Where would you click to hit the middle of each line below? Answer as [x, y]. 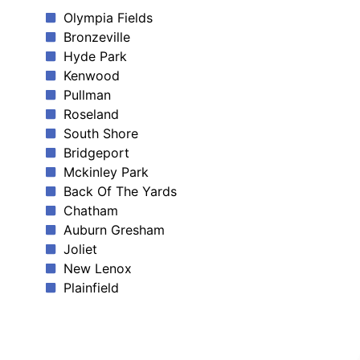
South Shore [100, 134]
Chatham [90, 211]
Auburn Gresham [114, 230]
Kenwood [91, 76]
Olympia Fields [108, 18]
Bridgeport [96, 153]
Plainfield [91, 288]
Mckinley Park [106, 172]
